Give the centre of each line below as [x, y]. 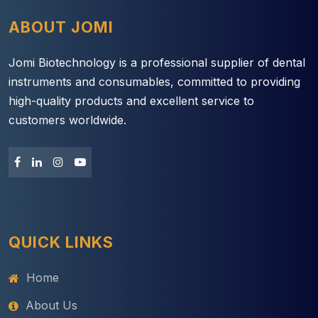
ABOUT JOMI [61, 27]
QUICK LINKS [61, 242]
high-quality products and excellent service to [131, 101]
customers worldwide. [67, 120]
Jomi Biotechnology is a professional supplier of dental [157, 63]
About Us [51, 306]
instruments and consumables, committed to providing [154, 82]
